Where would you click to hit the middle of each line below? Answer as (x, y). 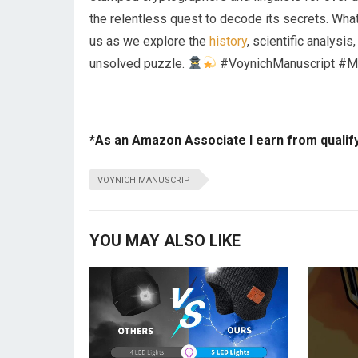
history (228, 41)
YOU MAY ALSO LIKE (165, 240)
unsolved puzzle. (139, 63)
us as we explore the (149, 41)
